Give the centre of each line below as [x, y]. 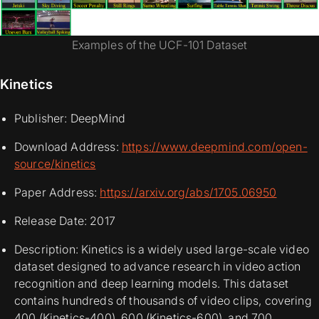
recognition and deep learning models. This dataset [152, 284]
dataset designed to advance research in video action [158, 267]
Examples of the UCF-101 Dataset [159, 45]
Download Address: [68, 147]
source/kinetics [55, 164]
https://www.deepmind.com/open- [214, 147]
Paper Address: [57, 193]
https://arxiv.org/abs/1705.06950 [188, 193]
